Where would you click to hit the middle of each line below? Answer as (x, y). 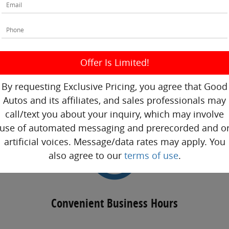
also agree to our (86, 156)
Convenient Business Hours (114, 203)
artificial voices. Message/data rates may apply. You (114, 142)
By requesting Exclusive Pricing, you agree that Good (114, 87)
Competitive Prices (114, 77)
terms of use (151, 156)
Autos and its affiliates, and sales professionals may (114, 100)
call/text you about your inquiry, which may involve (114, 114)
